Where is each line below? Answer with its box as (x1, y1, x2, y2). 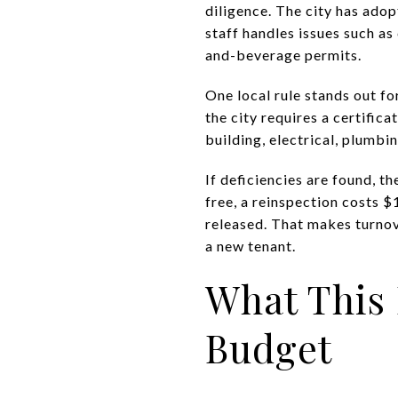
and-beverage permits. (205, 45, 362, 63)
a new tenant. (205, 236, 296, 254)
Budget (205, 321, 332, 373)
